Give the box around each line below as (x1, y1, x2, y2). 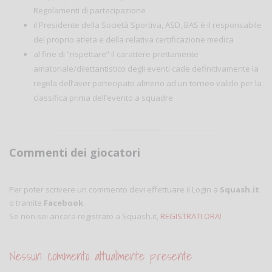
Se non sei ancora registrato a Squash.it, (9, 210, 160, 222)
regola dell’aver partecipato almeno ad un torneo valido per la (33, 77, 262, 89)
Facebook (44, 197, 83, 208)
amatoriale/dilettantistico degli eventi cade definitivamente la (33, 63, 259, 74)
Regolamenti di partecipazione (33, 4, 146, 16)
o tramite (9, 197, 44, 208)
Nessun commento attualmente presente (9, 245, 192, 266)
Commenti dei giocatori (9, 144, 140, 160)
